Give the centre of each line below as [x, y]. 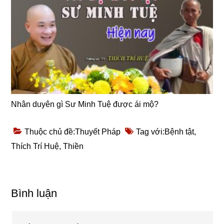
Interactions [41, 207]
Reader [30, 188]
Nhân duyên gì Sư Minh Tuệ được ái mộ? [85, 104]
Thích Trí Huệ [35, 146]
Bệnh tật [179, 131]
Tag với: [150, 131]
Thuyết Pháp [98, 131]
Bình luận [34, 193]
